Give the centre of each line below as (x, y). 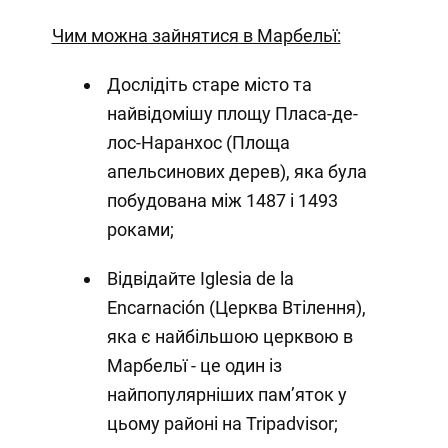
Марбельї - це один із (194, 366)
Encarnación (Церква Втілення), (236, 308)
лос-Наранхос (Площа (198, 143)
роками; (140, 230)
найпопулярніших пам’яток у (226, 395)
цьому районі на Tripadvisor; (222, 424)
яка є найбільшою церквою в (229, 337)
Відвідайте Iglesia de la (200, 279)
